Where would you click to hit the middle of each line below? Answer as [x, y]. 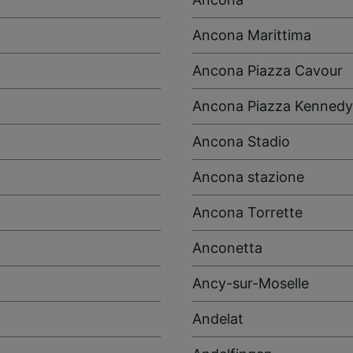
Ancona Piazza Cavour [268, 70]
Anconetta [227, 247]
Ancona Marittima [252, 35]
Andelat [218, 318]
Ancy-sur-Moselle [251, 283]
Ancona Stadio [241, 141]
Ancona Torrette [247, 212]
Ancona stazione [248, 176]
